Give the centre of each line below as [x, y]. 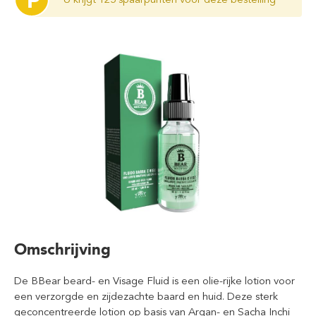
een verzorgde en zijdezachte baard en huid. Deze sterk [146, 296]
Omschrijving [62, 249]
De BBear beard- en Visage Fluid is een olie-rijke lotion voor [154, 281]
